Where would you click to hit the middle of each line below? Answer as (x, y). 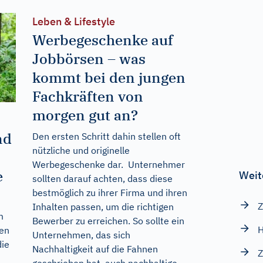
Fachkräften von (87, 96)
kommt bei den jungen (109, 77)
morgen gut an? (85, 115)
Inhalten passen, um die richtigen (103, 206)
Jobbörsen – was (89, 58)
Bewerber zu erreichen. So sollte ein (108, 220)
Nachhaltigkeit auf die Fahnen (95, 249)
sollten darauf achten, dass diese (102, 178)
